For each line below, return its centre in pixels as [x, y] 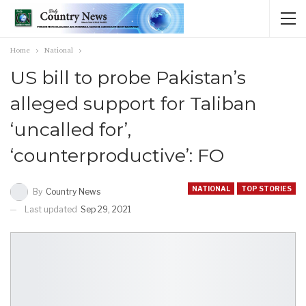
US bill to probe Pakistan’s [128, 78]
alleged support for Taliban [134, 103]
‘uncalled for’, [71, 129]
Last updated [52, 209]
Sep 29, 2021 [106, 209]
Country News [73, 191]
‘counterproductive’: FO [117, 155]
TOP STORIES [266, 189]
